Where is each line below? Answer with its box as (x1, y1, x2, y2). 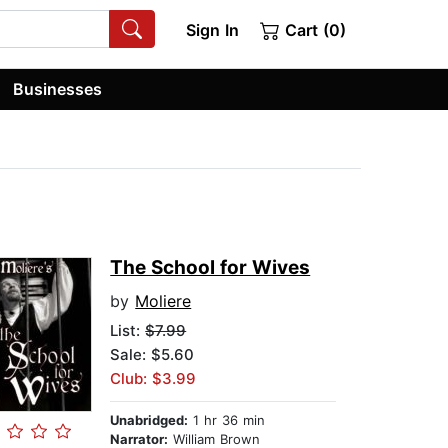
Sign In (185, 20, 239, 40)
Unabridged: (110, 412, 189, 429)
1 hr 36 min (188, 412, 266, 429)
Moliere (135, 291, 192, 312)
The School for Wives (110, 256, 311, 280)
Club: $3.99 (110, 369, 197, 389)
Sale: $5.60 (110, 345, 195, 365)
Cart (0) (280, 20, 346, 40)
